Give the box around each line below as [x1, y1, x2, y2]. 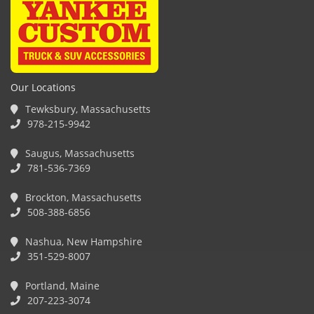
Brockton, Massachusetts [22, 191, 142, 204]
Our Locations [11, 81, 76, 94]
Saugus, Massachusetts [22, 146, 135, 160]
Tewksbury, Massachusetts [22, 102, 151, 116]
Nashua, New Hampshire [22, 235, 142, 248]
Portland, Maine [22, 279, 100, 292]
